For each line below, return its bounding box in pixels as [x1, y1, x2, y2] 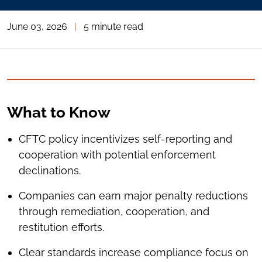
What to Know [7, 104, 111, 122]
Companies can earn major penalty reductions [19, 189, 248, 202]
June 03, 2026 [7, 21, 67, 33]
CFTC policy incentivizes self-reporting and [19, 133, 232, 146]
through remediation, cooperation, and [19, 205, 209, 218]
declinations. [19, 164, 81, 177]
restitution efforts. [19, 221, 104, 234]
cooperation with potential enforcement [19, 149, 216, 161]
